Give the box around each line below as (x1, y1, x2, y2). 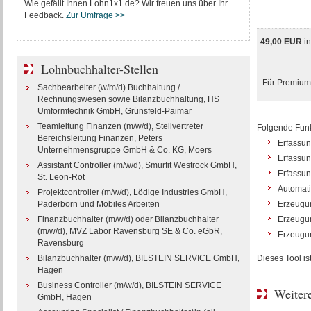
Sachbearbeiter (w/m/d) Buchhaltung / (37, 83, 180, 92)
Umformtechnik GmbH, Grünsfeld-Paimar (37, 106, 192, 116)
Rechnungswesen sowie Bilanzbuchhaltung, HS (37, 94, 219, 104)
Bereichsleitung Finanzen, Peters (37, 133, 162, 143)
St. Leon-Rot (37, 172, 85, 182)
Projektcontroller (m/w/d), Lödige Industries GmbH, (37, 187, 227, 197)
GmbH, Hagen (37, 292, 92, 302)
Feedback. (24, 10, 66, 20)
